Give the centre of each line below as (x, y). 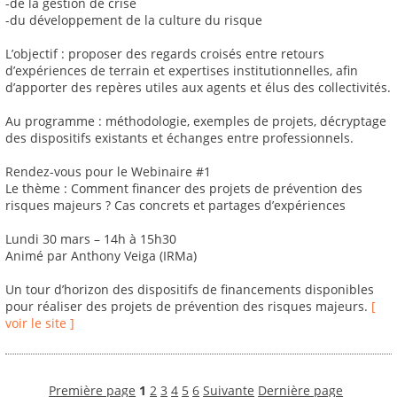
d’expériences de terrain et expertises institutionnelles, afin (182, 71)
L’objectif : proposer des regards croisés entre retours (165, 54)
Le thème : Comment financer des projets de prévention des (184, 189)
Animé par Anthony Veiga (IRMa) (101, 256)
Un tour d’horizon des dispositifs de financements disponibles (190, 290)
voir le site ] (40, 323)
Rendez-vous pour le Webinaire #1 (108, 172)
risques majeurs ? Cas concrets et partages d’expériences (175, 206)
